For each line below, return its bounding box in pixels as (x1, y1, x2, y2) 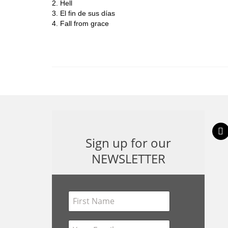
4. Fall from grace (52, 19, 109, 27)
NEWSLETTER (91, 150, 165, 167)
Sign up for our (85, 134, 171, 151)
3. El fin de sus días (52, 9, 115, 17)
